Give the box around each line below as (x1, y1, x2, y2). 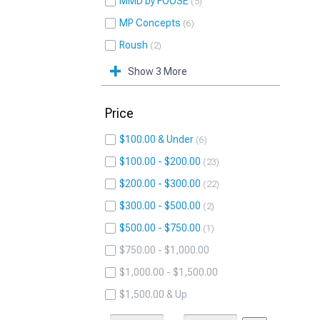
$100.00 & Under (119, 134, 194, 145)
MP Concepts (119, 17, 181, 29)
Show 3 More (128, 66, 187, 77)
